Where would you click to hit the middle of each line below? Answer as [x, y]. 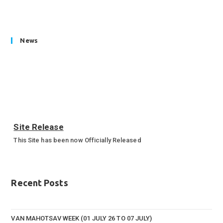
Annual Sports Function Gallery [59, 171]
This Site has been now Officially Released [77, 139]
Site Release [39, 126]
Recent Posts [40, 183]
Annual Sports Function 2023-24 [79, 158]
